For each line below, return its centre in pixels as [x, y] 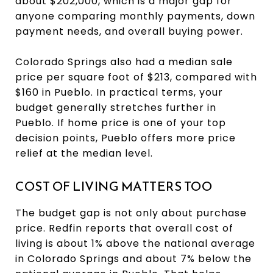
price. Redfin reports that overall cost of [124, 228]
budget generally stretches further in [116, 107]
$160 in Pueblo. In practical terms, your [119, 92]
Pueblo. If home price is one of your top [121, 122]
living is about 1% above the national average [135, 243]
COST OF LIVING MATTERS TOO [114, 186]
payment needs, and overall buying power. [129, 31]
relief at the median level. [84, 153]
